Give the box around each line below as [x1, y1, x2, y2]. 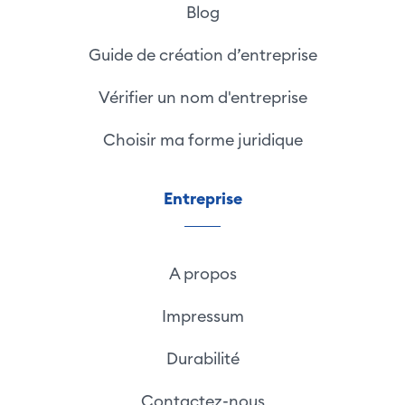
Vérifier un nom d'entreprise [98, 86, 307, 108]
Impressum [161, 305, 244, 326]
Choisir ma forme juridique [102, 128, 303, 150]
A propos [168, 262, 237, 284]
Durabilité [165, 347, 240, 369]
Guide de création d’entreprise [88, 43, 317, 65]
